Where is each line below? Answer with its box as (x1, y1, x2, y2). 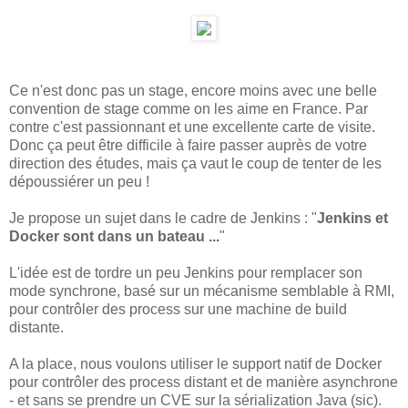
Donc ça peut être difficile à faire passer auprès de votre (9, 137, 367, 153)
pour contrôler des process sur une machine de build (9, 301, 347, 317)
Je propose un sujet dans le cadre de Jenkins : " (9, 209, 317, 226)
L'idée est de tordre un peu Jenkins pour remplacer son (9, 264, 362, 280)
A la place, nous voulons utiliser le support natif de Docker (9, 355, 382, 372)
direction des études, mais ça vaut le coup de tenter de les (9, 155, 382, 171)
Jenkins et (317, 209, 388, 226)
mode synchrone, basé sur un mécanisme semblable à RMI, (9, 282, 394, 299)
